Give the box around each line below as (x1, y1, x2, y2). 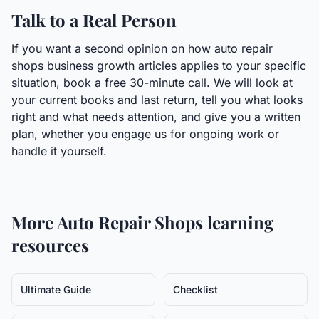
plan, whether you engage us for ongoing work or (11, 127, 279, 141)
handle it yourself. (11, 144, 107, 158)
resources (11, 234, 89, 256)
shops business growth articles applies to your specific (11, 58, 306, 73)
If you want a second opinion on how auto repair (11, 41, 273, 56)
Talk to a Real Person (11, 9, 177, 31)
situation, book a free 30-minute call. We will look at (11, 75, 293, 90)
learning (203, 211, 273, 234)
